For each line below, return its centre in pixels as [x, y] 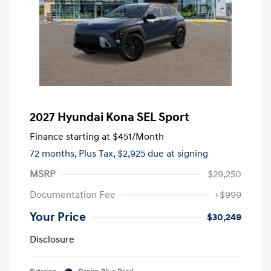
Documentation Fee [73, 195]
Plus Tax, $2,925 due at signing [143, 154]
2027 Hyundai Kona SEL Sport [109, 118]
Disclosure [52, 240]
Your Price [58, 217]
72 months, [54, 154]
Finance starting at [70, 137]
